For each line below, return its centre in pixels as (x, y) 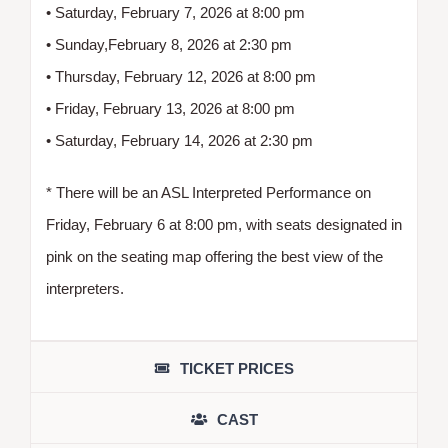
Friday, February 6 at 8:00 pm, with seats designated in (224, 224)
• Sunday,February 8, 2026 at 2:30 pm (169, 44)
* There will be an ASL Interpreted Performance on (208, 192)
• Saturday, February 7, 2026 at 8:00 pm (175, 12)
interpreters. (85, 288)
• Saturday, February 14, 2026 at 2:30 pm (179, 140)
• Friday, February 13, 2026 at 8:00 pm (170, 108)
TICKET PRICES (236, 368)
